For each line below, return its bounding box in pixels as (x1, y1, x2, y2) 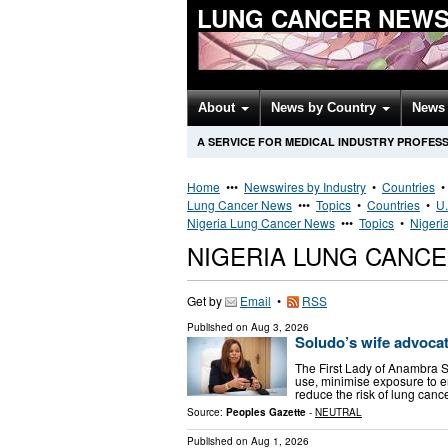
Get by (187, 292, 225, 309)
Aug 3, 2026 (251, 320, 309, 334)
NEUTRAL (315, 404, 362, 419)
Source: (187, 404, 226, 419)
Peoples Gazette (226, 404, 306, 419)
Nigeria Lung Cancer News (187, 214, 335, 231)
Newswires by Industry (244, 178, 366, 195)
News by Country (271, 100, 380, 115)
